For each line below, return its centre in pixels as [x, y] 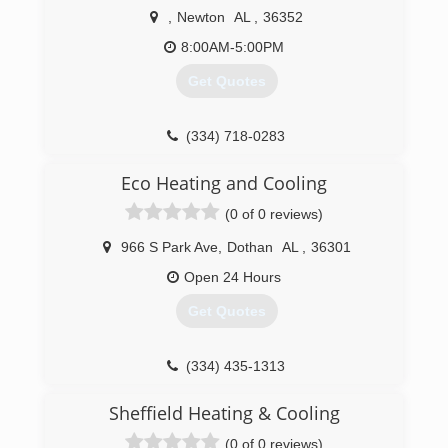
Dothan [249, 247]
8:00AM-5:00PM [232, 47]
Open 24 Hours [232, 277]
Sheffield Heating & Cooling [224, 413]
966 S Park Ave [169, 247]
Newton [201, 17]
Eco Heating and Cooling [224, 183]
